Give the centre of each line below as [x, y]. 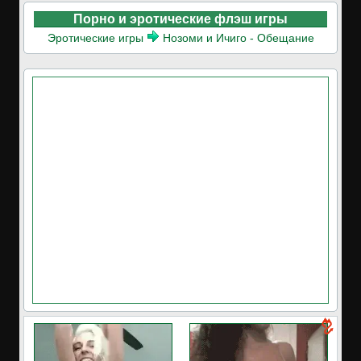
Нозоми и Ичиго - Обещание [238, 38]
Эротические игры [95, 38]
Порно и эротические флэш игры [180, 19]
